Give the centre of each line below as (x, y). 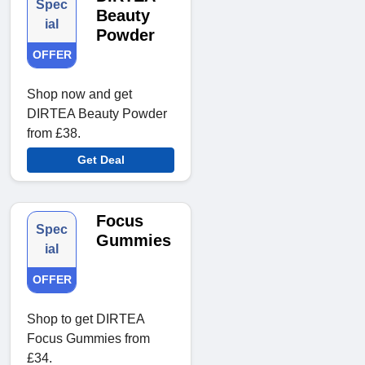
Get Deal (101, 160)
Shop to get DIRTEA (86, 319)
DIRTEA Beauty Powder (97, 114)
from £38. (54, 134)
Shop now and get (79, 95)
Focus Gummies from (88, 339)
